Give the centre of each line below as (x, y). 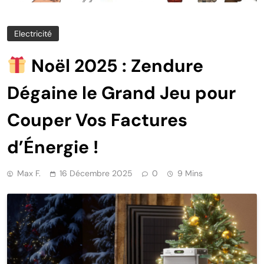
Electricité (33, 34)
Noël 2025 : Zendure (115, 66)
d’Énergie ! (53, 147)
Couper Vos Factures (97, 120)
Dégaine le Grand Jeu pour (121, 93)
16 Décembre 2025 (96, 174)
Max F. (29, 174)
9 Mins (190, 174)
